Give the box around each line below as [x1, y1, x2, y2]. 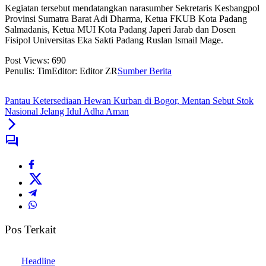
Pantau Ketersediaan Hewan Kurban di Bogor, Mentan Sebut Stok [5, 96, 254, 106]
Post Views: [5, 55, 49, 66]
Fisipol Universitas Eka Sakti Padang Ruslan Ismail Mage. [5, 35, 223, 46]
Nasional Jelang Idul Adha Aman [5, 106, 129, 117]
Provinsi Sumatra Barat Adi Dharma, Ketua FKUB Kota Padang [5, 14, 247, 24]
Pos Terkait [5, 223, 56, 236]
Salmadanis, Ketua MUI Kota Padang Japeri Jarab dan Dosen [5, 24, 236, 35]
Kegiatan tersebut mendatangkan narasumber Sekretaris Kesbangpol [5, 3, 259, 14]
